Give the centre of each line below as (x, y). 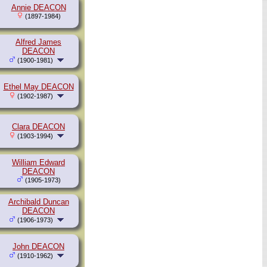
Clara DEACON (38, 127)
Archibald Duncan (38, 202)
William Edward (38, 163)
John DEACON (38, 247)
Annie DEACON (38, 8)
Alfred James (38, 42)
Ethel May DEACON (38, 87)
